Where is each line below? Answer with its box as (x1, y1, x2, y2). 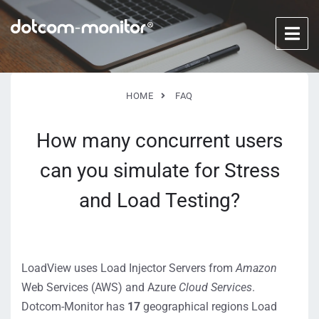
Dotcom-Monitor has (21, 300, 127, 313)
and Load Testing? (79, 189, 240, 212)
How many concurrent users (36, 129, 283, 152)
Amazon (236, 261, 277, 275)
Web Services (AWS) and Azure (21, 281, 176, 294)
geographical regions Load (140, 300, 277, 313)
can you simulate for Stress (39, 159, 280, 182)
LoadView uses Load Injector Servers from (21, 261, 236, 275)
